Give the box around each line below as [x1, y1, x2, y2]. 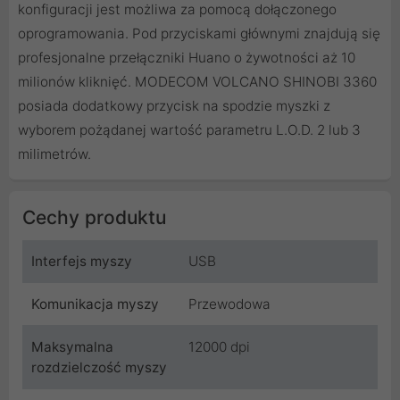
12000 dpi [188, 337, 250, 355]
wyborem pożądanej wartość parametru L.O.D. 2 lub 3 [18, 121, 361, 138]
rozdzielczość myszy [31, 358, 167, 376]
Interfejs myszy [31, 252, 132, 270]
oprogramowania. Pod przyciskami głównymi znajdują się [18, 24, 380, 42]
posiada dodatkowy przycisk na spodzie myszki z [18, 96, 330, 114]
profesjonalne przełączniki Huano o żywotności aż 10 [18, 48, 355, 66]
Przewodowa [188, 295, 271, 312]
